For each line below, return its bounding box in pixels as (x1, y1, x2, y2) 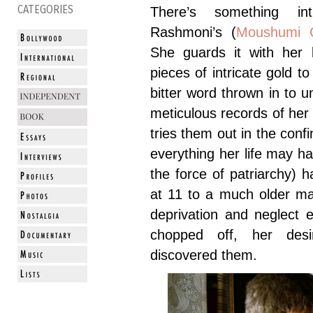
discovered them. (150, 247, 257, 263)
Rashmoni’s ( (150, 24, 237, 41)
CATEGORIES (17, 3, 73, 17)
